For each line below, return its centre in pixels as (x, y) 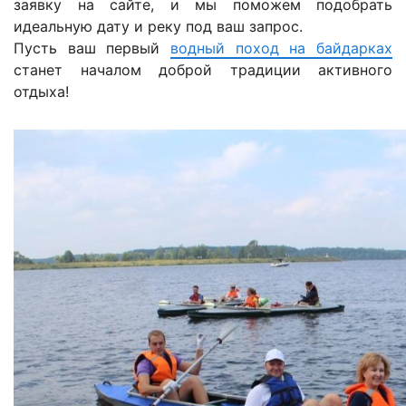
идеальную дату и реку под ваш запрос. (158, 27)
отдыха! (41, 92)
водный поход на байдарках (281, 48)
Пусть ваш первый (92, 48)
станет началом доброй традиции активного (203, 70)
